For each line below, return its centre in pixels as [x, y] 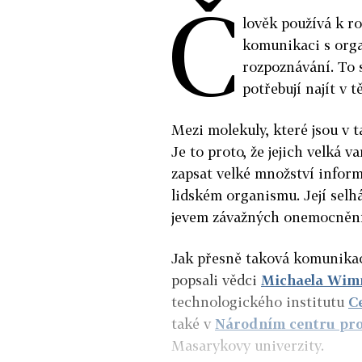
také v [193, 323]
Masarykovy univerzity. [248, 345]
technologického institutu [260, 301]
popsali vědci [216, 280]
